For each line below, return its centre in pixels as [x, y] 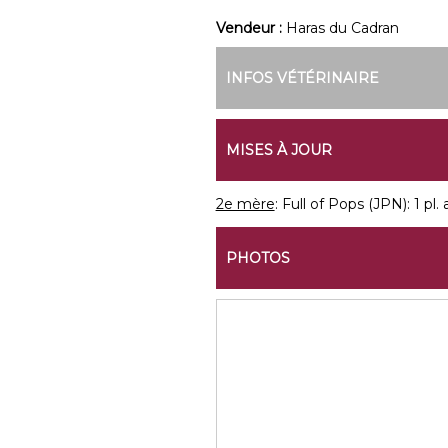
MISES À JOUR [278, 150]
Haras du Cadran [342, 28]
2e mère [245, 204]
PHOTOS [257, 258]
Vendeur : [250, 28]
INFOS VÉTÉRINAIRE [302, 78]
